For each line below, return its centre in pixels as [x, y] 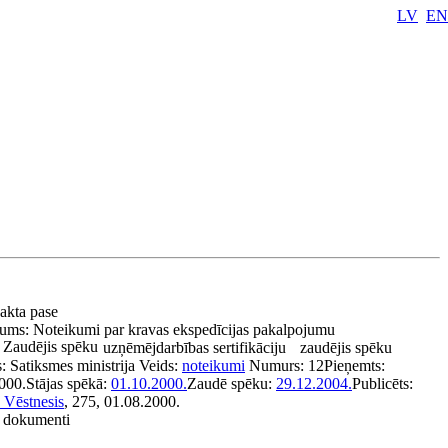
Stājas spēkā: [68, 383]
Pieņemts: [354, 365]
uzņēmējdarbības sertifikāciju [194, 347]
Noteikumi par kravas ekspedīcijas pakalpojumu [184, 329]
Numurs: [278, 365]
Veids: [160, 365]
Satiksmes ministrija [72, 365]
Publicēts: [382, 383]
